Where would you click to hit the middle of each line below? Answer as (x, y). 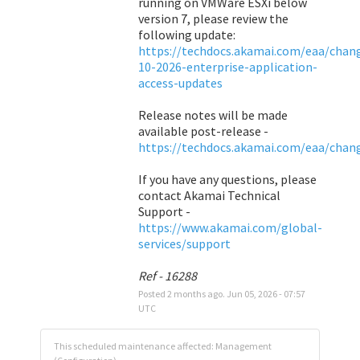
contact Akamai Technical (209, 195)
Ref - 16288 (167, 275)
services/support (184, 243)
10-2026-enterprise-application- (227, 66)
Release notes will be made (213, 115)
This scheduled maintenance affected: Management (163, 346)
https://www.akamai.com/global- (230, 227)
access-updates (180, 82)
